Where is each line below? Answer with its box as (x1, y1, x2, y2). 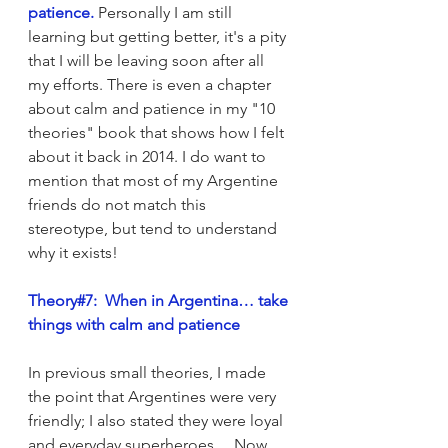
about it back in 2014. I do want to (28, 146, 270, 166)
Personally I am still (98, 2, 236, 22)
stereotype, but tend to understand (28, 218, 281, 238)
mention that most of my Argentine (28, 170, 282, 190)
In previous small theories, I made (28, 362, 270, 382)
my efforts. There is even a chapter (28, 74, 275, 94)
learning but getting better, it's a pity (28, 26, 290, 46)
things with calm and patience (28, 314, 240, 334)
